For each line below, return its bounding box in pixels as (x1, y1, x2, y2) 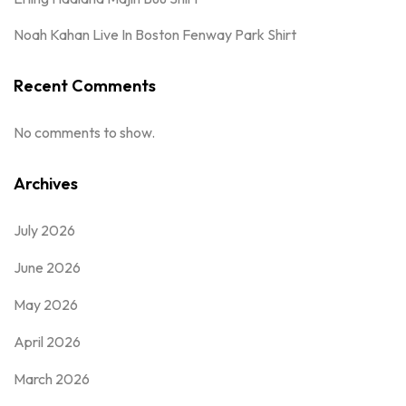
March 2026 (14, 369, 90, 388)
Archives (14, 172, 78, 194)
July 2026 (14, 220, 75, 239)
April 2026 (14, 332, 81, 351)
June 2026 (14, 257, 81, 276)
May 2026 (14, 295, 78, 314)
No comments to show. (14, 122, 155, 141)
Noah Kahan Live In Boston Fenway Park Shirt (14, 24, 296, 43)
